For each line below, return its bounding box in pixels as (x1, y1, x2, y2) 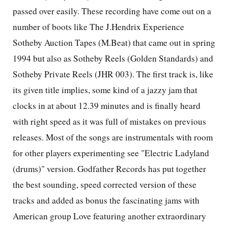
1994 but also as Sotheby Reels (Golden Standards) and (13, 52, 213, 65)
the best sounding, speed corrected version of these (13, 179, 196, 191)
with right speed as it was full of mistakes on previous (13, 116, 206, 128)
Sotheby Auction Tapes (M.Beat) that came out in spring (13, 37, 215, 49)
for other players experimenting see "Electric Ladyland (13, 147, 209, 159)
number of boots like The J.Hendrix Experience (13, 21, 184, 33)
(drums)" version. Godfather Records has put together (13, 163, 206, 175)
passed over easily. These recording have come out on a (13, 5, 211, 17)
